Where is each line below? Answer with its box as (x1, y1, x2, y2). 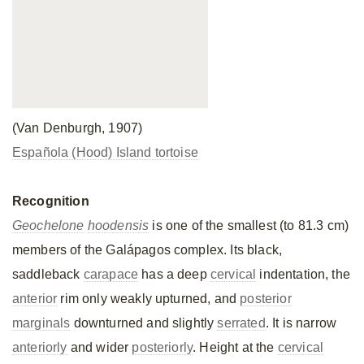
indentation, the (256, 267, 350, 281)
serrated (217, 316, 266, 330)
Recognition (12, 194, 89, 208)
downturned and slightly (70, 316, 218, 330)
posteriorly (132, 340, 193, 354)
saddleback (12, 267, 84, 281)
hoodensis (87, 219, 149, 232)
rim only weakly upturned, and (57, 292, 240, 305)
